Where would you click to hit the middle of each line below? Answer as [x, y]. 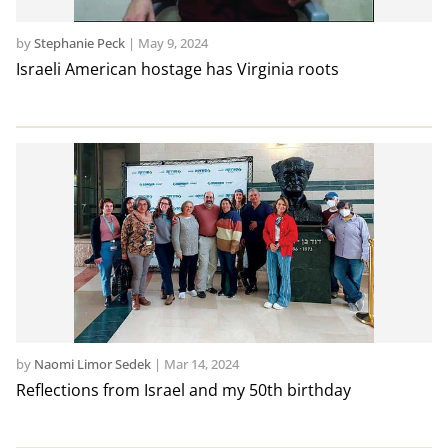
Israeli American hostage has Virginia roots [177, 69]
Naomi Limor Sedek [92, 364]
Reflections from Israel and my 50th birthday [183, 390]
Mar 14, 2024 [201, 364]
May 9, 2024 [172, 43]
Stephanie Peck [79, 43]
